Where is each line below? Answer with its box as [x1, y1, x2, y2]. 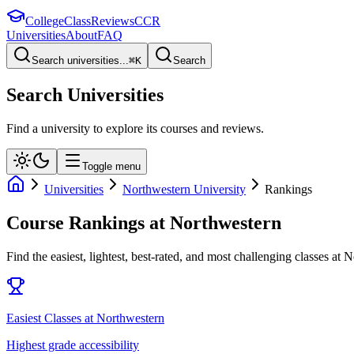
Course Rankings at [6, 212, 170, 233]
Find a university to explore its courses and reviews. [6, 121, 264, 135]
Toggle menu [82, 160, 141, 172]
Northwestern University [122, 182, 246, 196]
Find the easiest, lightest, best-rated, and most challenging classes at [6, 249, 341, 263]
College [25, 14, 64, 28]
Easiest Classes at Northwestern [6, 311, 164, 325]
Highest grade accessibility [6, 337, 139, 352]
